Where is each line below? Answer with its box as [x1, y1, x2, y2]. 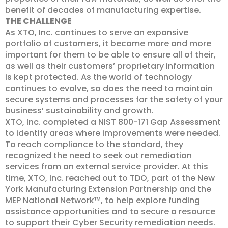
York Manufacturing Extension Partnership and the [5, 183, 211, 195]
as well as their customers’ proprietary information [5, 60, 215, 72]
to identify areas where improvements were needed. [5, 127, 220, 139]
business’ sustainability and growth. [5, 105, 154, 117]
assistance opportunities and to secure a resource [5, 206, 215, 217]
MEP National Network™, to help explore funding [5, 194, 200, 206]
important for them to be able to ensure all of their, [5, 49, 216, 61]
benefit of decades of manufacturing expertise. [5, 4, 201, 16]
